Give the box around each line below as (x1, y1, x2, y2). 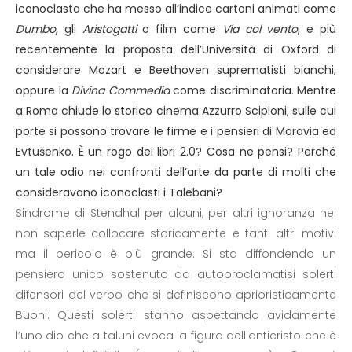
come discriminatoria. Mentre (169, 82, 336, 98)
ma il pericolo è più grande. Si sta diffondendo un (16, 246, 336, 262)
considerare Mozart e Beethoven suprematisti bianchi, (16, 62, 336, 78)
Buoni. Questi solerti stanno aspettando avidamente (16, 307, 336, 323)
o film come (136, 21, 222, 37)
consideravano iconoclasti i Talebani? (16, 185, 222, 200)
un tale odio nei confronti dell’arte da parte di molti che (16, 164, 336, 180)
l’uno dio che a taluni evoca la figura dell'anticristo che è (16, 328, 336, 343)
